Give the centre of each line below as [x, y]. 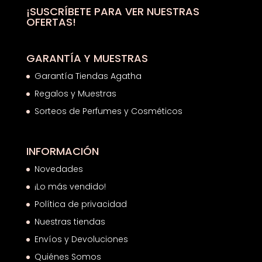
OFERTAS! [51, 22]
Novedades [58, 169]
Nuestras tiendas [71, 221]
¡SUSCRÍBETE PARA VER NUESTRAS [113, 11]
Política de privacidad [80, 204]
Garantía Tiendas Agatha [88, 76]
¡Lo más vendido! [70, 186]
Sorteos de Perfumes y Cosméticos [108, 111]
